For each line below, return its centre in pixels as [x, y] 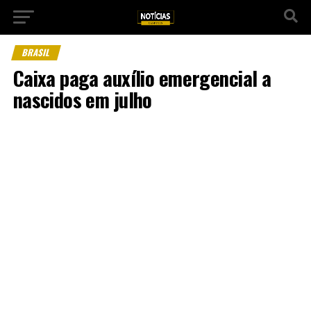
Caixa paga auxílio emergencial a [142, 78]
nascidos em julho [82, 99]
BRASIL [36, 52]
